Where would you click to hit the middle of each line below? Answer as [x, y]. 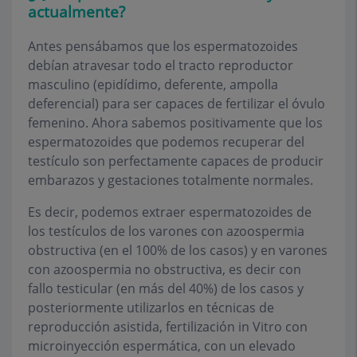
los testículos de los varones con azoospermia [166, 231]
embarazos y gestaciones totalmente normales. [171, 180]
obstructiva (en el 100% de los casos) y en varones [178, 251]
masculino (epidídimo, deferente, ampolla [153, 85]
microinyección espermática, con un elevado [162, 346]
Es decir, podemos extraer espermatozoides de [170, 212]
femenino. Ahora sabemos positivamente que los [175, 123]
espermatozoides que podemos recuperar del [166, 142]
